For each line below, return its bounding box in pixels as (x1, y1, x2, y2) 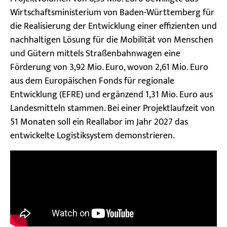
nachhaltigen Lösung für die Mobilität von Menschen (10, 32, 213, 48)
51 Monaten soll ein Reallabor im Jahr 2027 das (10, 115, 188, 130)
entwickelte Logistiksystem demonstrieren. (10, 128, 175, 144)
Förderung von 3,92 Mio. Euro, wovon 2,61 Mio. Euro (10, 60, 208, 75)
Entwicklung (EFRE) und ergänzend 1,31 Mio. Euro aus (10, 87, 213, 103)
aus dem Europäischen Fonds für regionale (10, 73, 174, 89)
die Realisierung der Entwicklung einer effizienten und (10, 19, 217, 34)
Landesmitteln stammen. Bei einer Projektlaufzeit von (10, 101, 215, 117)
